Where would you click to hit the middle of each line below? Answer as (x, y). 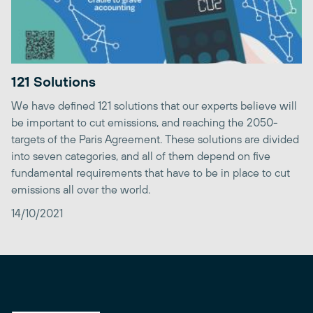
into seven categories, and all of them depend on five (141, 155)
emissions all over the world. (81, 189)
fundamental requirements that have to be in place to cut (151, 172)
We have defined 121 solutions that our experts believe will (154, 105)
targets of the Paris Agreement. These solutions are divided (155, 139)
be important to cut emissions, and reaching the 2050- (145, 122)
